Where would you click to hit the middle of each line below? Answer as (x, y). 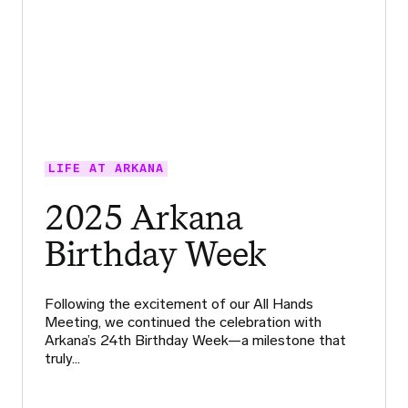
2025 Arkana (143, 217)
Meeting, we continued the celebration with (183, 321)
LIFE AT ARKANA (106, 168)
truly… (62, 358)
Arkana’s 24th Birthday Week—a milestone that (195, 340)
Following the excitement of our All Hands (179, 303)
